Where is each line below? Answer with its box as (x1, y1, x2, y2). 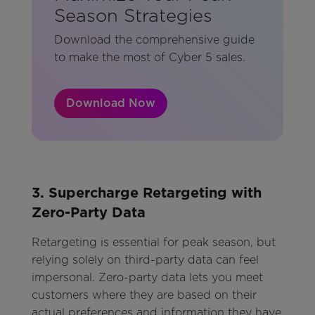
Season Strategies (53, 4, 212, 27)
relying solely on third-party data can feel (31, 252, 259, 266)
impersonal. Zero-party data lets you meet (31, 270, 263, 284)
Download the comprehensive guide (53, 32, 255, 46)
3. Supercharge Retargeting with (31, 184, 262, 201)
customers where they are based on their (31, 288, 257, 302)
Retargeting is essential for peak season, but (31, 235, 276, 249)
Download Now (65, 96, 155, 110)
